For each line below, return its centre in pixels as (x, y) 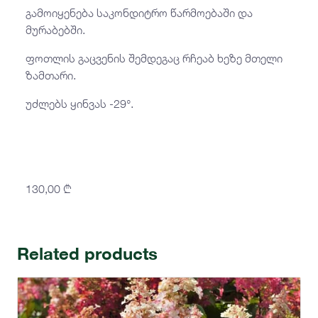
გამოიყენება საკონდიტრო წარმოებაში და (139, 13)
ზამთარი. (51, 76)
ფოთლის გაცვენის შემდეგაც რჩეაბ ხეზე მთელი (154, 59)
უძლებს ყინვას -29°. (79, 104)
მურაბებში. (55, 30)
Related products (87, 254)
